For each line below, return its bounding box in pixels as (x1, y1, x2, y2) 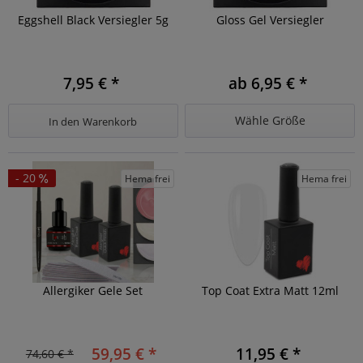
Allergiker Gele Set (43, 283, 143, 299)
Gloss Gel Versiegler (216, 11, 324, 28)
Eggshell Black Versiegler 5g (17, 11, 169, 28)
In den (49, 113, 80, 129)
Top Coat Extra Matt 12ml (201, 283, 339, 299)
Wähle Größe (234, 112, 305, 128)
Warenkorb (83, 113, 138, 129)
